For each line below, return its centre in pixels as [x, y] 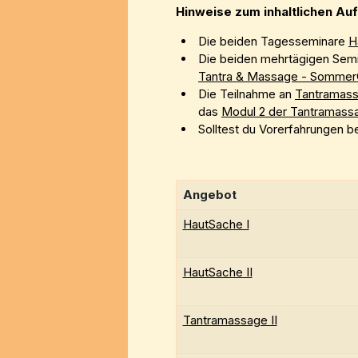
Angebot [209, 195]
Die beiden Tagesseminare [273, 42]
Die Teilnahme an [247, 94]
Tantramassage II [230, 320]
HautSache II [217, 272]
